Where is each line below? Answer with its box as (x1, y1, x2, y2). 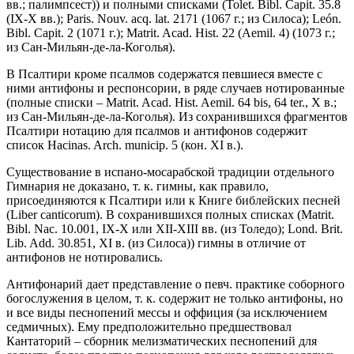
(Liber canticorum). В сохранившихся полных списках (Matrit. (6, 208, 334, 222)
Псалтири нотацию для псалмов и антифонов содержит (6, 124, 307, 138)
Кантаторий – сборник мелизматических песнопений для (6, 334, 317, 348)
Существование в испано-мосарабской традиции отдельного (6, 165, 334, 179)
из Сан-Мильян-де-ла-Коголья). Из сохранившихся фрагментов (6, 110, 348, 124)
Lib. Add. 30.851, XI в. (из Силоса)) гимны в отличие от (6, 236, 306, 250)
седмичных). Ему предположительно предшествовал (6, 320, 292, 334)
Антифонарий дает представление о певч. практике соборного (6, 277, 345, 292)
